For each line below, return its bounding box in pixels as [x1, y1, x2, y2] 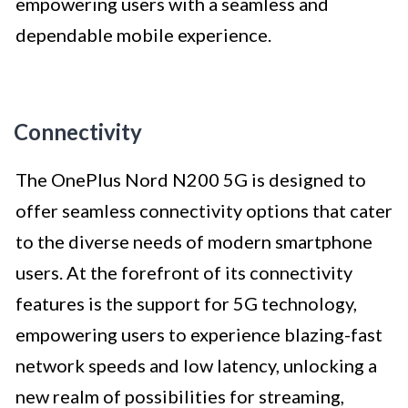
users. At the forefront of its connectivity [15, 261, 352, 284]
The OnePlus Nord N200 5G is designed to [15, 168, 366, 191]
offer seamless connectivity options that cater [15, 199, 393, 222]
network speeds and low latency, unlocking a [15, 354, 377, 377]
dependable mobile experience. [15, 24, 271, 46]
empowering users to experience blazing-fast [15, 323, 382, 346]
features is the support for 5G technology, [15, 292, 357, 315]
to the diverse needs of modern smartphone [15, 230, 372, 253]
